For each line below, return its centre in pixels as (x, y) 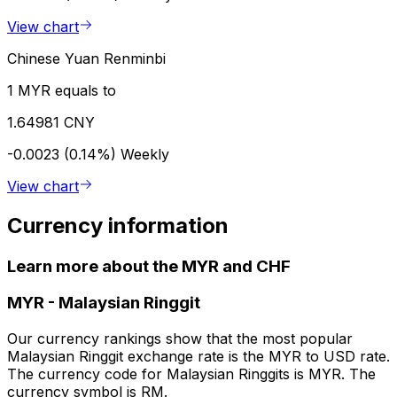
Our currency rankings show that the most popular (180, 339)
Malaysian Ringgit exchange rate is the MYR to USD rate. (198, 357)
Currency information (118, 225)
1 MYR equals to (62, 90)
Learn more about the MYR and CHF (149, 266)
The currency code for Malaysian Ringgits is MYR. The (191, 374)
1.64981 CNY (51, 122)
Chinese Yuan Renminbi (86, 58)
